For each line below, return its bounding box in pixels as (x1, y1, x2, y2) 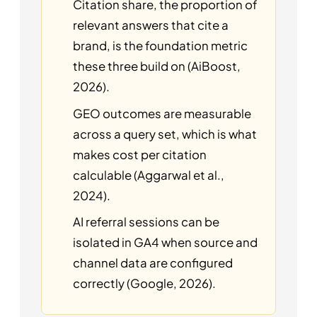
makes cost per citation (73, 146, 207, 162)
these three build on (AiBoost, (73, 59, 241, 74)
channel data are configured (73, 255, 233, 271)
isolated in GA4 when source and (73, 235, 258, 250)
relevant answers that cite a (73, 18, 229, 33)
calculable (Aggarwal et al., (73, 167, 224, 183)
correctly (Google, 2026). (73, 276, 216, 292)
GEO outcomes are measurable (73, 105, 251, 121)
